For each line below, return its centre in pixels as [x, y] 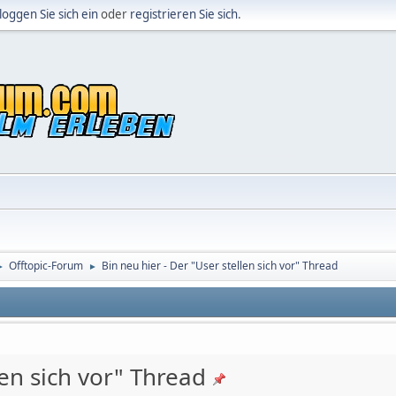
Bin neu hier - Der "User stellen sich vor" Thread [220, 266]
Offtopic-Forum [46, 266]
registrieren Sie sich [184, 14]
